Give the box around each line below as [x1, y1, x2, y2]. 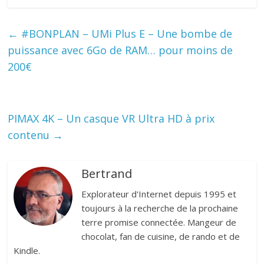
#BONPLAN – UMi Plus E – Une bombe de [18, 27, 233, 41]
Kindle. [14, 245, 41, 257]
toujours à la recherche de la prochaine [81, 202, 239, 214]
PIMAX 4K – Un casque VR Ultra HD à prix [8, 111, 215, 126]
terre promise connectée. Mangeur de [81, 216, 237, 229]
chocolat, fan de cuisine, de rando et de [81, 230, 240, 243]
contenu [8, 128, 53, 143]
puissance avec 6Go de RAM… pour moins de [8, 43, 233, 58]
